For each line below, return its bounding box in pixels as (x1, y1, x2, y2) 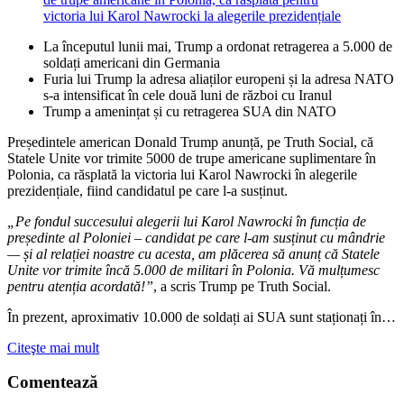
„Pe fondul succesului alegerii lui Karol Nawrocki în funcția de (7, 213, 366, 229)
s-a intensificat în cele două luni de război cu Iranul (43, 87, 332, 103)
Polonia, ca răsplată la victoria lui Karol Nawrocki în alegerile (7, 166, 357, 182)
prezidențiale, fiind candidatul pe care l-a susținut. (7, 182, 288, 198)
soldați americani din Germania (43, 54, 220, 70)
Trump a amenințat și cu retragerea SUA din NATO (43, 103, 336, 119)
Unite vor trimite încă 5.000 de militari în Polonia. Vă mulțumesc (7, 262, 380, 278)
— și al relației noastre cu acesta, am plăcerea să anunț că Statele (7, 245, 380, 262)
